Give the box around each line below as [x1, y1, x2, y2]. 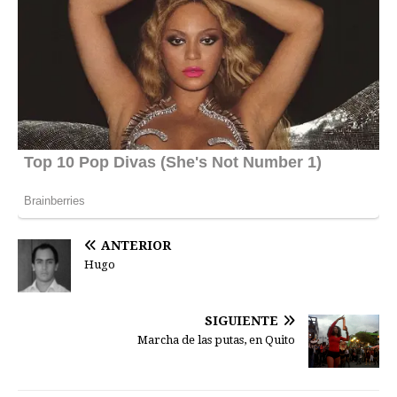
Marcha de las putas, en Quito [137, 332, 295, 346]
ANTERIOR [101, 237, 171, 253]
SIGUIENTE [205, 313, 278, 328]
